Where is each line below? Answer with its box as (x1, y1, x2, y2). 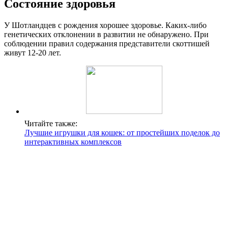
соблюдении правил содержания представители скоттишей (4, 39, 210, 48)
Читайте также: (24, 119, 77, 128)
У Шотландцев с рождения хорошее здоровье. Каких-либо (4, 21, 207, 30)
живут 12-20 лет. (4, 48, 61, 57)
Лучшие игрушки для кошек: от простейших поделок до (24, 128, 220, 137)
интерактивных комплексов (24, 137, 122, 146)
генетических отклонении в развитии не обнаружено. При (4, 30, 209, 39)
